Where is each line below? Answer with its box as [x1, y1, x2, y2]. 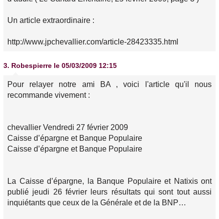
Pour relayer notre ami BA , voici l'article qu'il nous [7, 80, 212, 88]
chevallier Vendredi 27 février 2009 [7, 123, 128, 131]
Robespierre [11, 62, 52, 69]
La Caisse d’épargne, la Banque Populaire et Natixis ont [7, 177, 212, 185]
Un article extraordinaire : [7, 16, 94, 24]
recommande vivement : [7, 91, 90, 99]
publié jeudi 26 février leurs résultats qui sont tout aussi [7, 188, 212, 196]
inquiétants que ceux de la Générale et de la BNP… [7, 198, 186, 207]
